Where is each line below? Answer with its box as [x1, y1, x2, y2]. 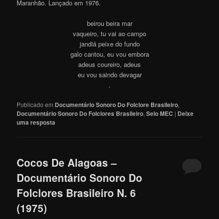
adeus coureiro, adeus [78, 59, 141, 69]
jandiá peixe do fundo [79, 39, 140, 48]
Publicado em [17, 100, 54, 109]
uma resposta [17, 117, 56, 127]
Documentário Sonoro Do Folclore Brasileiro [55, 100, 178, 109]
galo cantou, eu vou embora [70, 49, 149, 59]
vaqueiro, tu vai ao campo [73, 28, 146, 38]
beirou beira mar [87, 18, 132, 28]
